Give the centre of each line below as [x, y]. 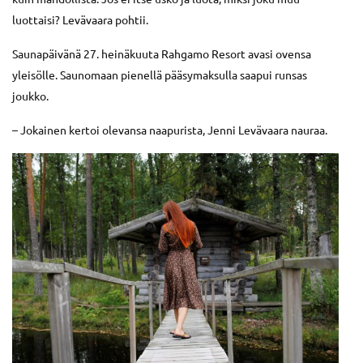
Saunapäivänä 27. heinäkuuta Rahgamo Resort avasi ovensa [162, 53]
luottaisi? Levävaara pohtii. [80, 19]
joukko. [30, 95]
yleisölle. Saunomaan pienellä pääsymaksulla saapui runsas [160, 74]
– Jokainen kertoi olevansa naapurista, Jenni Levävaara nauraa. [170, 129]
